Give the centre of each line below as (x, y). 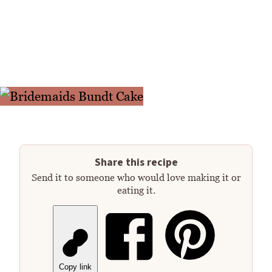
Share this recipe (136, 163)
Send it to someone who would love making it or (136, 178)
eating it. (136, 190)
